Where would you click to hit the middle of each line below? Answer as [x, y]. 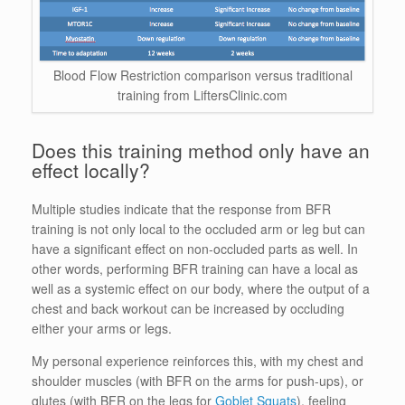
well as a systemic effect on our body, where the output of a [201, 288]
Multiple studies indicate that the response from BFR [181, 208]
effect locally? [91, 170]
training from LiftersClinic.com [202, 94]
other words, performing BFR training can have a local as [195, 268]
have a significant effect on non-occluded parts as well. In [195, 248]
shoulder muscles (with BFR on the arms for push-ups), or [198, 380]
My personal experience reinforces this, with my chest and [198, 360]
